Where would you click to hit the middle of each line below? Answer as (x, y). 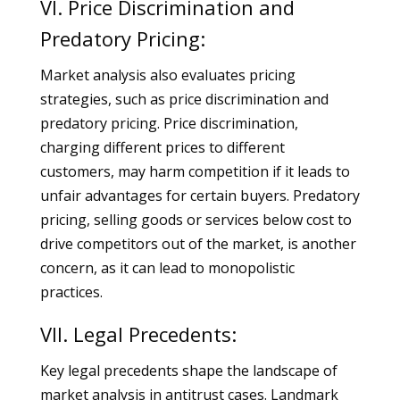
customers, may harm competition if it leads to (195, 171)
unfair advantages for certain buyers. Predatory (200, 196)
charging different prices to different (162, 147)
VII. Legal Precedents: (138, 334)
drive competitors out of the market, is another (198, 244)
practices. (71, 292)
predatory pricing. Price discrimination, (169, 123)
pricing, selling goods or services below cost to (196, 220)
